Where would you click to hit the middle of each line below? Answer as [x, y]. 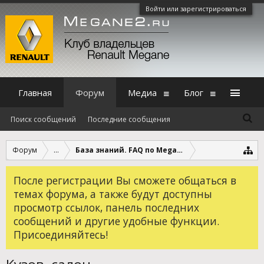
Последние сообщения [129, 119]
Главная [35, 93]
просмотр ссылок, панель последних [106, 207]
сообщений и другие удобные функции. [116, 221]
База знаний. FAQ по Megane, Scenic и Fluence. [165, 150]
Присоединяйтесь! [61, 235]
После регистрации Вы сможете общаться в [125, 180]
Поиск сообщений [43, 119]
